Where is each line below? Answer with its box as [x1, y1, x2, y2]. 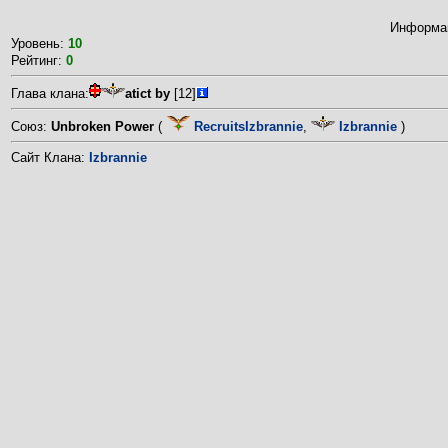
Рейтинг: [11, 53, 66, 68]
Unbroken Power [51, 119, 154, 135]
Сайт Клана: [11, 149, 89, 165]
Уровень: [11, 36, 68, 51]
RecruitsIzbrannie [194, 119, 303, 135]
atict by [125, 86, 170, 101]
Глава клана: [11, 86, 89, 101]
